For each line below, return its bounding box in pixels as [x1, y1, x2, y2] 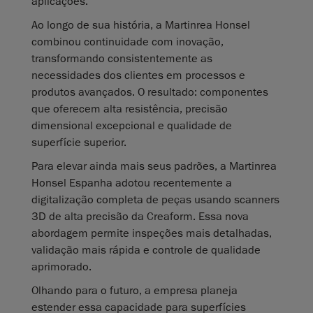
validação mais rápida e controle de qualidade [31, 243, 261, 258]
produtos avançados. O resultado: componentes [31, 85, 268, 100]
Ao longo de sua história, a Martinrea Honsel [31, 18, 250, 33]
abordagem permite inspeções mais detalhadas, [31, 226, 272, 241]
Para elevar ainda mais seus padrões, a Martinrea [31, 159, 277, 174]
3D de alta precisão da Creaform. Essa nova [31, 210, 249, 224]
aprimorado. [31, 260, 92, 275]
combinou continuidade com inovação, [31, 35, 224, 50]
